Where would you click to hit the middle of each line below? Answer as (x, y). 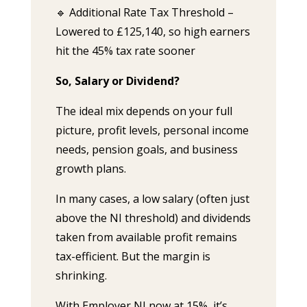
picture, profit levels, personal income (152, 130)
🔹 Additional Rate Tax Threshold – (144, 12)
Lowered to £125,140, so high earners (152, 32)
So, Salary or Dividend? (117, 81)
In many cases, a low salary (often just (152, 199)
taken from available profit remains (146, 237)
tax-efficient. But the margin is (133, 256)
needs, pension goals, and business (146, 149)
